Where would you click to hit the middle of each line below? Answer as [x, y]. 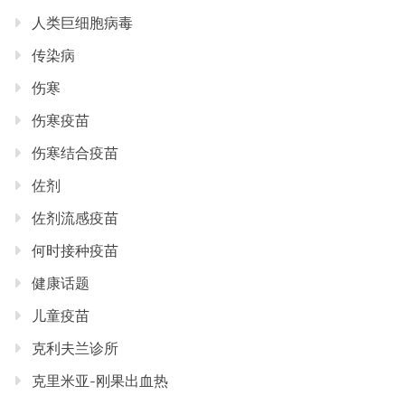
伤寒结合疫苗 [75, 153]
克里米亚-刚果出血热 [100, 381]
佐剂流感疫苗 [75, 218]
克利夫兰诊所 [75, 348]
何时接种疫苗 [75, 251]
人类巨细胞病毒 [82, 23]
